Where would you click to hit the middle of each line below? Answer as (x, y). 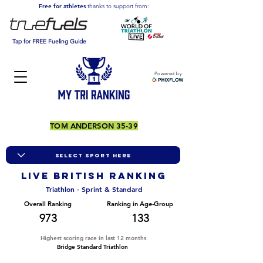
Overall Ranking (48, 204)
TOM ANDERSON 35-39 (94, 126)
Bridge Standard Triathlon (92, 247)
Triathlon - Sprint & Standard (94, 189)
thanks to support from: (118, 6)
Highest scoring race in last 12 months (93, 238)
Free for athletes (63, 6)
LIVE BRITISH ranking (94, 176)
